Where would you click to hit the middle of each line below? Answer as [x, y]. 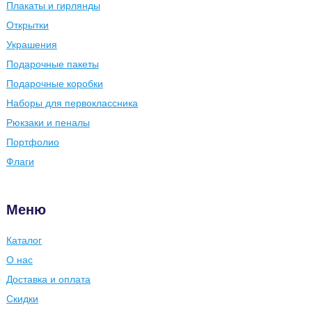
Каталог [24, 240]
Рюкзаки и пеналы [48, 123]
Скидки [22, 299]
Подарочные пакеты [52, 64]
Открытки [27, 25]
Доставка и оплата [48, 279]
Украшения [31, 45]
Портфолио [32, 142]
